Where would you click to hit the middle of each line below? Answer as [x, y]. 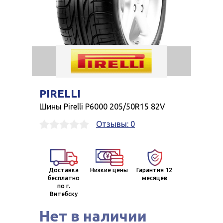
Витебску [64, 194]
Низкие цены [109, 170]
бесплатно [64, 178]
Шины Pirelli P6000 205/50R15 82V [102, 107]
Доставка [64, 170]
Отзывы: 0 [115, 124]
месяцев [154, 178]
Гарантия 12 [154, 170]
